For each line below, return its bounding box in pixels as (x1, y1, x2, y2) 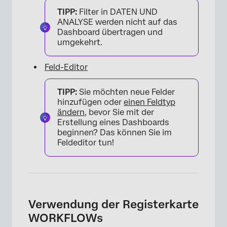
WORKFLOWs (28, 211, 103, 225)
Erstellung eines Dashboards (57, 118, 169, 128)
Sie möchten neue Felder (77, 87, 175, 97)
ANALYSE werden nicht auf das (57, 17, 177, 27)
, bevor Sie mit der (85, 107, 154, 118)
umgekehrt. (57, 37, 102, 48)
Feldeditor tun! (57, 138, 114, 148)
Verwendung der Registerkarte (28, 198, 199, 211)
